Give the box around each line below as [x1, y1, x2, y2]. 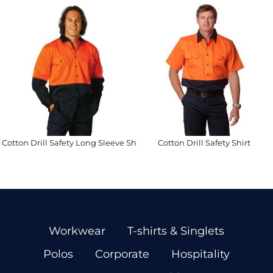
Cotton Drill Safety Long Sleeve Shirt [2, 138, 145, 147]
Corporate [95, 247, 149, 261]
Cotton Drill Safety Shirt [158, 138, 251, 147]
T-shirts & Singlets [127, 224, 224, 238]
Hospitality [171, 247, 230, 261]
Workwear [49, 224, 105, 238]
